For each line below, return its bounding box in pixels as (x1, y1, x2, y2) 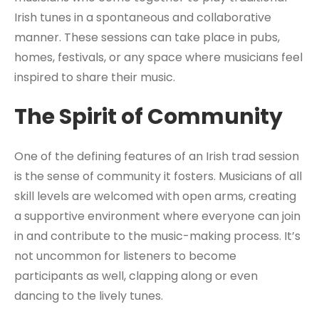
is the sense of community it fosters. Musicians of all (14, 168, 302, 184)
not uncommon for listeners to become (14, 248, 236, 264)
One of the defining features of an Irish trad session (14, 148, 299, 164)
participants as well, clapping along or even (14, 268, 258, 284)
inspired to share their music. (14, 69, 175, 85)
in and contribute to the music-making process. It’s (14, 228, 300, 244)
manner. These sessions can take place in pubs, (14, 29, 280, 46)
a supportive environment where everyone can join (14, 208, 300, 224)
